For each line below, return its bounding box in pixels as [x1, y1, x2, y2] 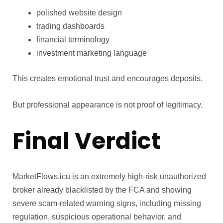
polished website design [36, 8, 122, 17]
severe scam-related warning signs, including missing [12, 199, 201, 208]
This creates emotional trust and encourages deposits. [12, 74, 203, 83]
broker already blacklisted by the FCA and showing [12, 186, 192, 195]
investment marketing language [36, 48, 147, 57]
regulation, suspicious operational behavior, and [12, 213, 181, 222]
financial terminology [36, 35, 110, 44]
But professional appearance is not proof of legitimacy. [12, 100, 203, 109]
